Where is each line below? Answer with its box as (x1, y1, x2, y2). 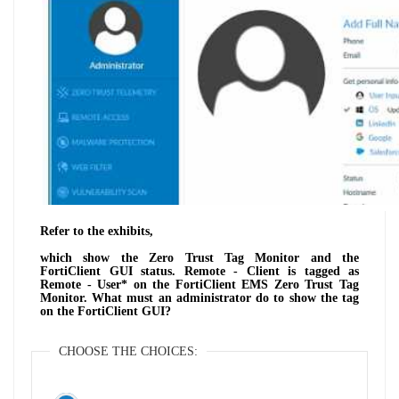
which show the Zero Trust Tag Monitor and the (40, 250, 359, 265)
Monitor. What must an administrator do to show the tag (40, 290, 359, 305)
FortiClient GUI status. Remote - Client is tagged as (40, 264, 359, 278)
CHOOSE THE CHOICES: (59, 344, 198, 358)
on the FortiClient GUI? (40, 304, 171, 318)
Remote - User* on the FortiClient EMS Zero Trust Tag (40, 277, 359, 291)
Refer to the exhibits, (40, 224, 153, 238)
